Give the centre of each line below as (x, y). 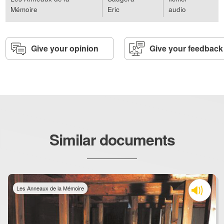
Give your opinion (65, 48)
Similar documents (112, 139)
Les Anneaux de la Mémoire (50, 188)
